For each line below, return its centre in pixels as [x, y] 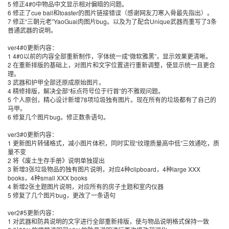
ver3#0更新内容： [33, 134]
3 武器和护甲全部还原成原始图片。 [56, 82]
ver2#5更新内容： [33, 212]
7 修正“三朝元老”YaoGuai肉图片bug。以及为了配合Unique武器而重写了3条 [112, 21]
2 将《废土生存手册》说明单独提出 [56, 160]
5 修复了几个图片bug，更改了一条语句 [62, 195]
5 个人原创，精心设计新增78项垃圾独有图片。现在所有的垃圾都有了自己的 [112, 99]
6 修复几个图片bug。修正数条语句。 [59, 117]
